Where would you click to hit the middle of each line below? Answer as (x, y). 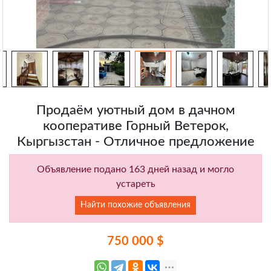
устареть (135, 184)
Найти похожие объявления (135, 205)
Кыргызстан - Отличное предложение (135, 142)
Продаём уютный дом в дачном (135, 110)
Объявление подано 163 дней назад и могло (135, 170)
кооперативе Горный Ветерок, (135, 126)
